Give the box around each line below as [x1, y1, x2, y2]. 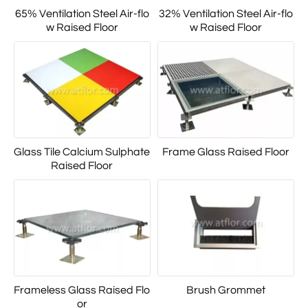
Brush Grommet [186, 285, 265, 296]
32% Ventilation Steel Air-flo [158, 8, 293, 20]
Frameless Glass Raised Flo [14, 285, 151, 296]
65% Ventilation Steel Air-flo [14, 8, 149, 20]
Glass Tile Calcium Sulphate [14, 146, 151, 158]
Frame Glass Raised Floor [162, 146, 289, 158]
